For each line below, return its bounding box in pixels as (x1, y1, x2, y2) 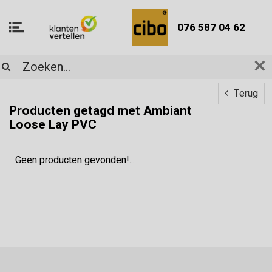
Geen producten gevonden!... (15, 153, 135, 168)
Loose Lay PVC (9, 115, 97, 135)
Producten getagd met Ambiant (9, 101, 192, 121)
